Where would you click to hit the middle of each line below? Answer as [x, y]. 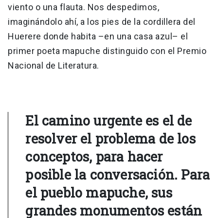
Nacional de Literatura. [54, 66]
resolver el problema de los [110, 139]
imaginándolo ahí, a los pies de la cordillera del [102, 22]
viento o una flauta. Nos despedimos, [83, 7]
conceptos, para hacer [94, 157]
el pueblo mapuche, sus [99, 193]
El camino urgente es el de [109, 121]
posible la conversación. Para [118, 175]
